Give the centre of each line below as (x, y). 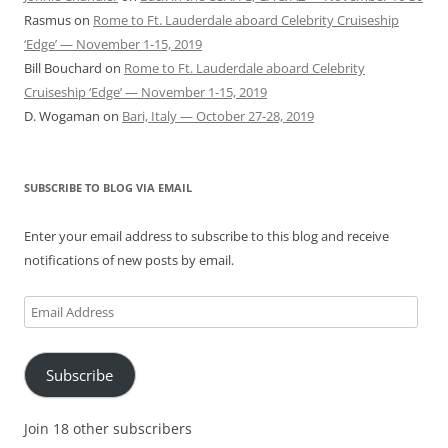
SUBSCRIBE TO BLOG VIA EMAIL (108, 188)
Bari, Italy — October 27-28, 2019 (218, 116)
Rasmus (47, 20)
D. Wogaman (62, 116)
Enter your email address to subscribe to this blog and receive (206, 236)
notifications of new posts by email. (129, 260)
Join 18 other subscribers (108, 428)
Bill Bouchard (63, 68)
